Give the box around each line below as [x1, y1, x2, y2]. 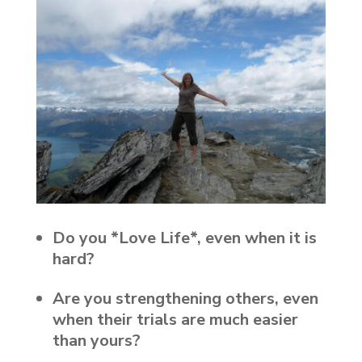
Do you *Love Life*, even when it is [52, 226, 317, 249]
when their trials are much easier [52, 308, 298, 330]
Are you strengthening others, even [52, 287, 318, 309]
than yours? [52, 329, 141, 351]
